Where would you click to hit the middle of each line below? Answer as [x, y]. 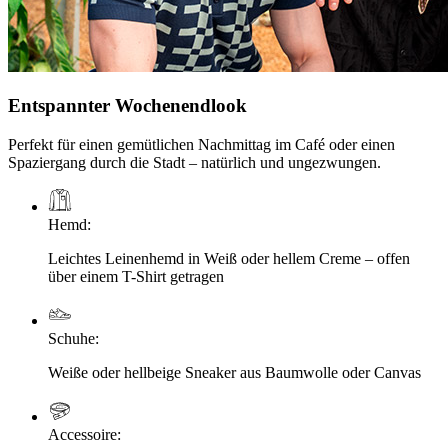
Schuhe [71, 338]
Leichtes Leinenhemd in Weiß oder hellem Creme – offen [229, 258]
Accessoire [82, 434]
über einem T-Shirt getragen [136, 276]
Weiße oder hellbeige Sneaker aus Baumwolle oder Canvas [234, 372]
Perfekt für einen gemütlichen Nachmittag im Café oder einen [201, 144]
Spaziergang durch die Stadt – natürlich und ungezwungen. [194, 162]
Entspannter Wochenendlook [127, 106]
